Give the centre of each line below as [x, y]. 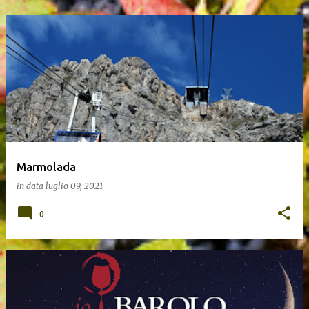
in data [31, 186]
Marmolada [46, 167]
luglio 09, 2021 [74, 186]
